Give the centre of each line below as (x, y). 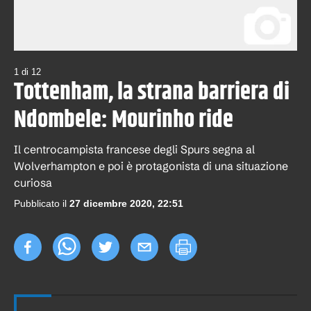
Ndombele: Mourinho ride (124, 120)
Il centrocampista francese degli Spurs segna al (134, 149)
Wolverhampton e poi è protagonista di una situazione (151, 166)
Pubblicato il (40, 203)
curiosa (33, 183)
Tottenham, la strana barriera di (152, 92)
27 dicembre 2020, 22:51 (126, 203)
